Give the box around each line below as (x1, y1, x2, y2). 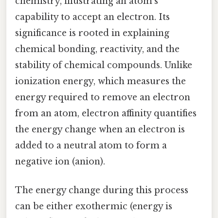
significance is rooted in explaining (15, 28, 169, 39)
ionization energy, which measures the (15, 76, 186, 87)
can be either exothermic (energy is (15, 201, 172, 212)
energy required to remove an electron (15, 92, 190, 103)
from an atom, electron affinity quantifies (15, 108, 197, 119)
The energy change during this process (15, 185, 188, 196)
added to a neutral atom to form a (15, 140, 167, 151)
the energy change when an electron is (15, 124, 185, 135)
